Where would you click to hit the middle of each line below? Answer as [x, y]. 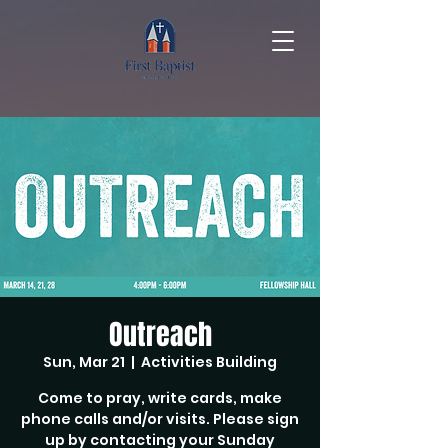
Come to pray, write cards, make [160, 398]
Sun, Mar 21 [84, 362]
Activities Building [209, 362]
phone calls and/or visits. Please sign [160, 419]
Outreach [160, 334]
